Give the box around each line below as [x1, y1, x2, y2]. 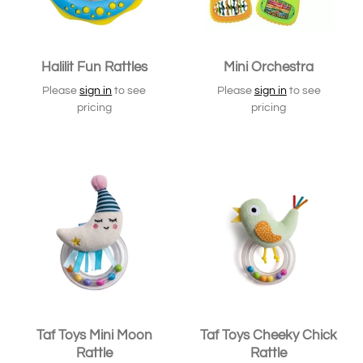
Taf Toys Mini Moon [36, 328, 152, 344]
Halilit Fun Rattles [41, 59, 147, 75]
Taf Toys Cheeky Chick [200, 328, 338, 344]
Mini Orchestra [224, 59, 314, 75]
